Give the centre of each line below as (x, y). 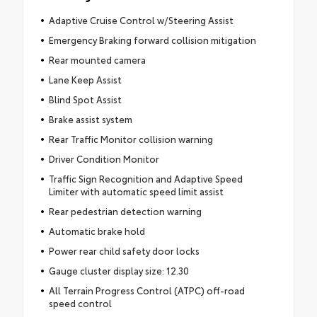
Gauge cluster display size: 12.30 (119, 270)
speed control (80, 302)
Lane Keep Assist (85, 79)
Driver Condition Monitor (104, 158)
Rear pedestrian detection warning (125, 211)
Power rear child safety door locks (124, 250)
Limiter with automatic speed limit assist (136, 191)
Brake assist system (90, 119)
